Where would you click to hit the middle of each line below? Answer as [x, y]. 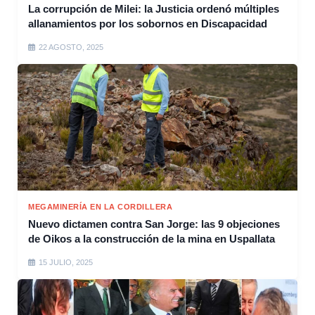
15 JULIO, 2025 [66, 263]
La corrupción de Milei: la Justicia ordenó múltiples [154, 9]
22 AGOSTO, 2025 [71, 47]
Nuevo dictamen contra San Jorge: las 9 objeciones [154, 224]
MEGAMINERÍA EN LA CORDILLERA [100, 207]
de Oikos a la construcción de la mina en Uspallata [152, 239]
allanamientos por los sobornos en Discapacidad [148, 24]
